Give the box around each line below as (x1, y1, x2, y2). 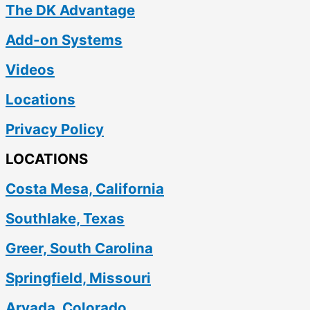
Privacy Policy (6, 120, 104, 138)
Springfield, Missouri (6, 268, 151, 286)
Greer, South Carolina (6, 239, 153, 257)
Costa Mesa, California (6, 179, 164, 197)
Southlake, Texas (6, 209, 125, 227)
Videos (6, 60, 55, 78)
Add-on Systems (6, 30, 122, 48)
